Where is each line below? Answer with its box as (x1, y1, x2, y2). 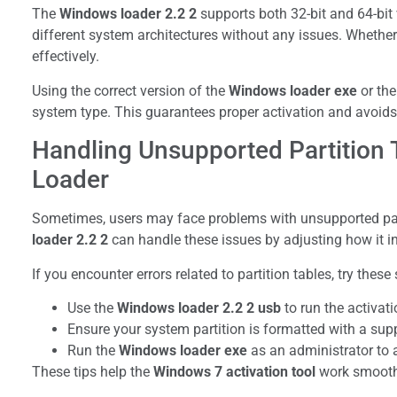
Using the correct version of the (32, 82, 229, 99)
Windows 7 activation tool (153, 362, 315, 380)
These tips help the (32, 362, 153, 380)
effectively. (32, 48, 99, 66)
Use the (67, 299, 117, 316)
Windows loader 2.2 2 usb (117, 299, 281, 316)
